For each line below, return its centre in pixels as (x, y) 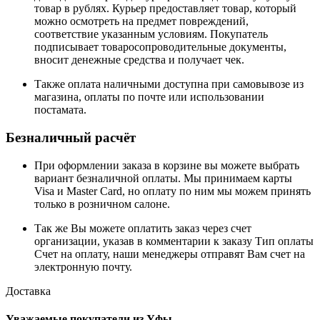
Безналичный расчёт (71, 137)
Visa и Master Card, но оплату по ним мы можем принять (172, 191)
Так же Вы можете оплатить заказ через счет (143, 228)
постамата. (60, 110)
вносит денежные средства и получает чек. (139, 60)
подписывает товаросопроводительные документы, (160, 47)
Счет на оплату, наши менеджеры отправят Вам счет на (170, 254)
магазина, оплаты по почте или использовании (149, 97)
